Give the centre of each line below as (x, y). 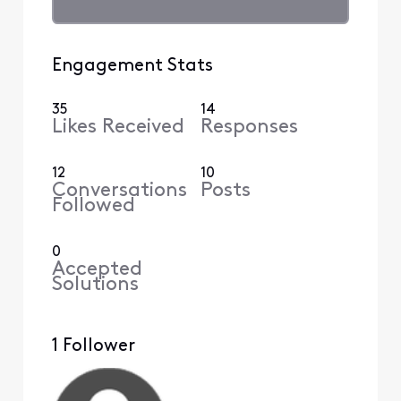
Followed (93, 206)
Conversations (119, 191)
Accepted (97, 269)
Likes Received (118, 127)
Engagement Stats (132, 66)
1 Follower (93, 346)
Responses (249, 127)
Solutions (95, 285)
